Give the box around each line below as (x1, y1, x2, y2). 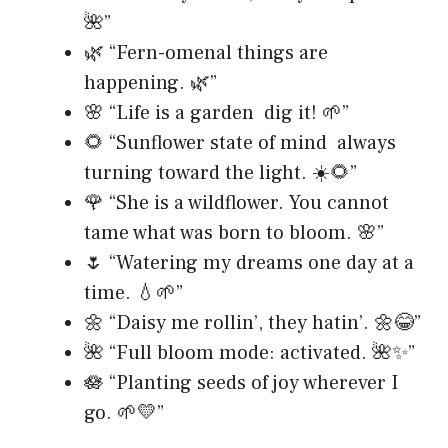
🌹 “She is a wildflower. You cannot (84, 189, 389, 216)
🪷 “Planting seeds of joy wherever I (84, 369, 398, 396)
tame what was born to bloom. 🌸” (84, 219, 384, 246)
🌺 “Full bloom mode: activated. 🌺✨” (84, 339, 415, 366)
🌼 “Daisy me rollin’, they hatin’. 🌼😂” (84, 309, 421, 336)
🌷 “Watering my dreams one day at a (84, 249, 414, 276)
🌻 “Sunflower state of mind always (84, 129, 396, 156)
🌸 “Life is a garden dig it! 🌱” (84, 99, 349, 126)
